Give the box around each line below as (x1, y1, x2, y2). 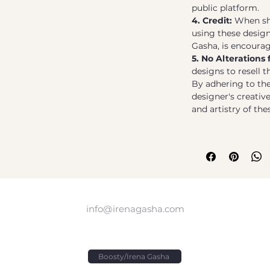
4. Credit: (192, 15, 232, 27)
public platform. (192, 2, 259, 14)
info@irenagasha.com (86, 203, 184, 215)
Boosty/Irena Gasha (98, 252, 169, 262)
